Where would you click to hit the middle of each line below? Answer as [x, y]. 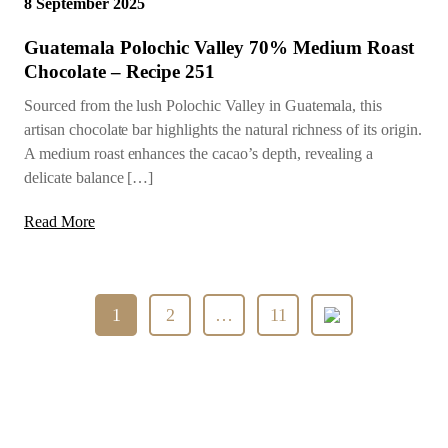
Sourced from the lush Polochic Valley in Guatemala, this [203, 105]
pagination [277, 328]
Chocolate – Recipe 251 [119, 71]
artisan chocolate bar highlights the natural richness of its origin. [223, 129]
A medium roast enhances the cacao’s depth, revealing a [199, 153]
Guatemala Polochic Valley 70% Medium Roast [219, 47]
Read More [59, 221]
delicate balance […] [89, 177]
